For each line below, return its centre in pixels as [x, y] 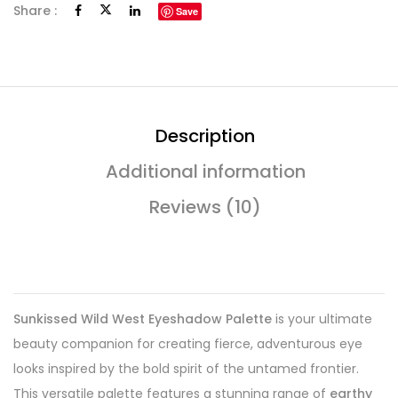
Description [205, 136]
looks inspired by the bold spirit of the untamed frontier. [186, 369]
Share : [35, 11]
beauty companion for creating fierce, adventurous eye [188, 344]
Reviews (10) [205, 207]
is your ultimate [322, 319]
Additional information [205, 171]
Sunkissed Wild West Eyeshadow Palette [143, 319]
